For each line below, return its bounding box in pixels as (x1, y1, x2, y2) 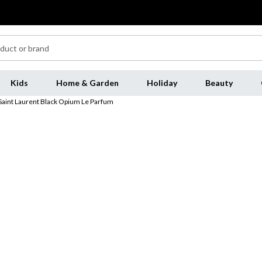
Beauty (205, 78, 233, 88)
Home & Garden (56, 78, 119, 88)
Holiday (146, 78, 177, 88)
